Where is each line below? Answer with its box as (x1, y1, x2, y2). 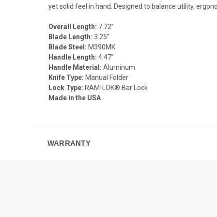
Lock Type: (48, 83, 83, 92)
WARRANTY (47, 139, 91, 147)
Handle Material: (48, 63, 102, 71)
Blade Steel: (48, 43, 87, 51)
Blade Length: (48, 32, 93, 41)
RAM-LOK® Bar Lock (85, 83, 148, 92)
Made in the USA (48, 93, 101, 102)
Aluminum (103, 63, 135, 71)
